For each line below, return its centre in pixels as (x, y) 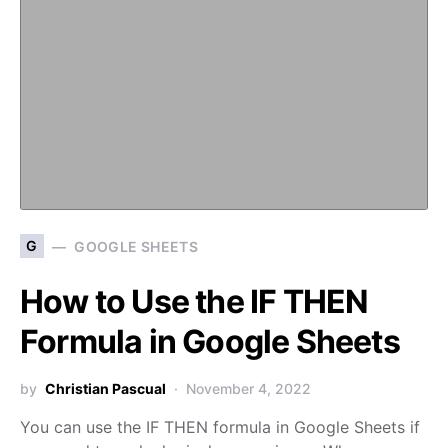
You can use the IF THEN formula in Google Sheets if (220, 427)
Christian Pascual (105, 388)
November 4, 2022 (248, 388)
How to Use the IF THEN (194, 301)
